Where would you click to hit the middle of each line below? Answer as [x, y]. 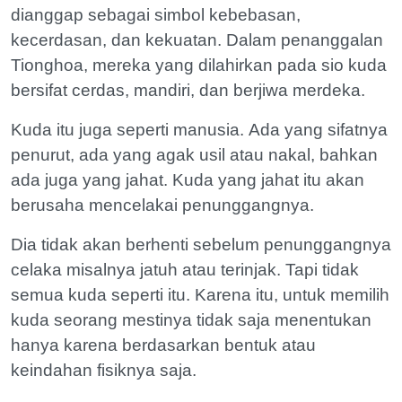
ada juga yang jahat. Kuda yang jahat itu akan [188, 179]
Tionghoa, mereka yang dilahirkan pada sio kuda [199, 65]
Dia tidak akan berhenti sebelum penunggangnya [201, 244]
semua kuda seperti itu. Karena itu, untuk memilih [200, 294]
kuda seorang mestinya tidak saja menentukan [191, 319]
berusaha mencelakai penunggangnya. [162, 205]
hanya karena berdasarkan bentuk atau [163, 345]
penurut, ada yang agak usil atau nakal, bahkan [194, 154]
